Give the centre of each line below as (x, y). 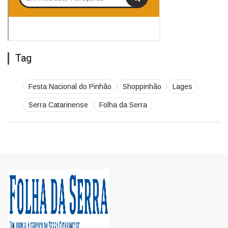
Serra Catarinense (58, 87)
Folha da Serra (123, 87)
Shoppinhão (142, 69)
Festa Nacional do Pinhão (70, 69)
